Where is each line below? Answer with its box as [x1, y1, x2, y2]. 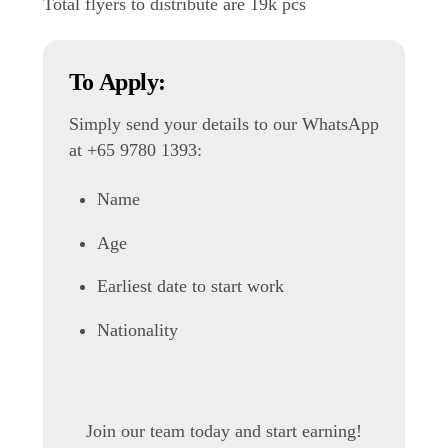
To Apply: [68, 69, 166, 96]
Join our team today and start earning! [85, 420, 362, 441]
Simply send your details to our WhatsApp [68, 114, 379, 135]
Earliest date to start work [97, 276, 285, 297]
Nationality [97, 319, 179, 340]
